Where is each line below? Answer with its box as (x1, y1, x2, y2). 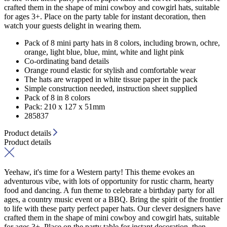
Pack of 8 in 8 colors (24, 93, 90, 102)
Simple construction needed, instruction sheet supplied (24, 84, 197, 93)
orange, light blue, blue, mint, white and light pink (24, 47, 184, 56)
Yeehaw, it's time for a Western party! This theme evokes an (4, 167, 195, 176)
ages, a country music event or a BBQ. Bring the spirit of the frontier (4, 195, 223, 204)
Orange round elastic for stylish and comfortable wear (24, 65, 196, 74)
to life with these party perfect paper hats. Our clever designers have (4, 204, 220, 213)
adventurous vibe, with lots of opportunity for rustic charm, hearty (4, 176, 214, 185)
